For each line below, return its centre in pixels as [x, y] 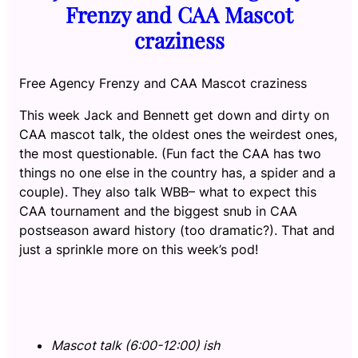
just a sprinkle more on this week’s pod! [139, 250]
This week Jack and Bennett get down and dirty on [174, 115]
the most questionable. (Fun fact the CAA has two [170, 154]
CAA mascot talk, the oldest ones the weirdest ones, [178, 135]
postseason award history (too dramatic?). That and [177, 231]
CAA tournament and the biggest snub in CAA [158, 211]
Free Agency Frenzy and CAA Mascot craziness [163, 84]
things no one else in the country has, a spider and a [177, 173]
